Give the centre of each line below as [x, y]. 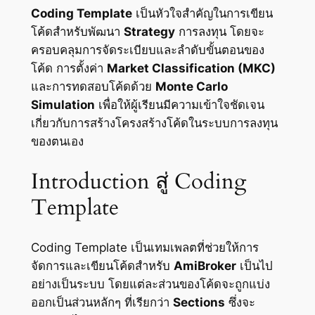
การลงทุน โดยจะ [219, 31]
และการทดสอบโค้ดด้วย [93, 86]
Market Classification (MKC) [191, 68]
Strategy [149, 31]
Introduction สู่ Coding [138, 181]
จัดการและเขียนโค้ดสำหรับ [102, 266]
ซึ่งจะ [240, 303]
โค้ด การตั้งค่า [69, 68]
